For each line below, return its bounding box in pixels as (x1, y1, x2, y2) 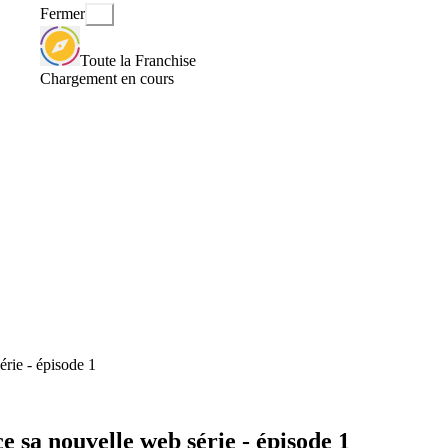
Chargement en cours (40, 69, 174, 87)
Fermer (40, 5, 85, 23)
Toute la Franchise (80, 51, 196, 69)
